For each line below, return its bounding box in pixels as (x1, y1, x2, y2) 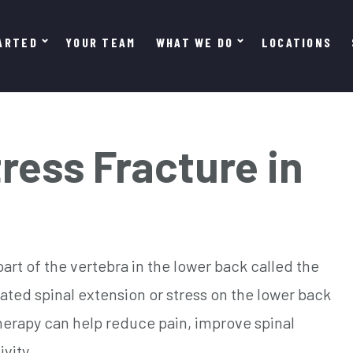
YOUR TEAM (65, 35, 136, 50)
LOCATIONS (261, 35, 333, 50)
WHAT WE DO (155, 35, 234, 50)
